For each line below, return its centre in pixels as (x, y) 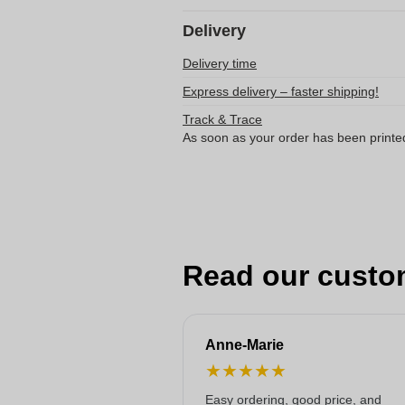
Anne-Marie (245, 345)
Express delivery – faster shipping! (281, 91)
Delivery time (220, 63)
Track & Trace (222, 119)
